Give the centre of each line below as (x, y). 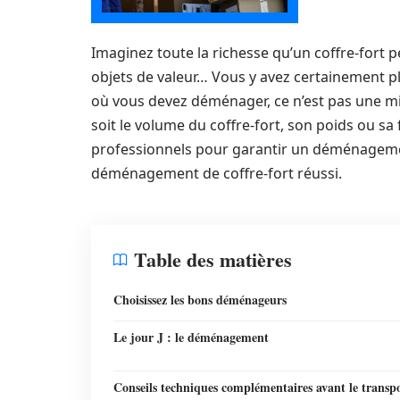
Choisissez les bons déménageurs (200, 300)
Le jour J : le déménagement (191, 337)
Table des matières (213, 259)
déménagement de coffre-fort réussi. (217, 173)
